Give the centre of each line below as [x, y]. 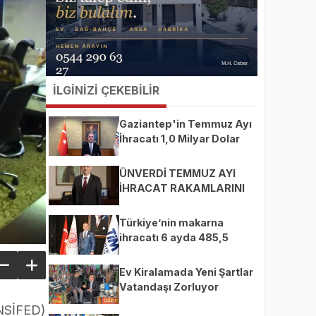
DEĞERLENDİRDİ [161, 203]
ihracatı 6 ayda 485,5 [174, 237]
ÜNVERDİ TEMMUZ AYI [177, 173]
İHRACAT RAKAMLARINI [182, 188]
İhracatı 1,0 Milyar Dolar [180, 139]
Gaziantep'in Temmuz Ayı [186, 124]
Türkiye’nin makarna [171, 223]
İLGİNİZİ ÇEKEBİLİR [106, 90]
